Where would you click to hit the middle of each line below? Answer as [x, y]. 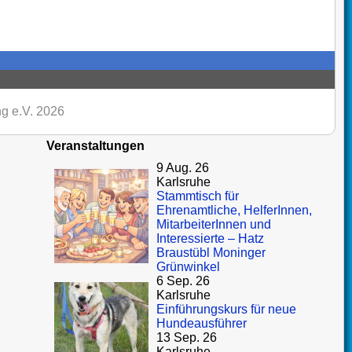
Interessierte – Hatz [211, 238]
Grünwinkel [189, 267]
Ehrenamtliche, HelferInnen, [235, 210]
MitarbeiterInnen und [214, 224]
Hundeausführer [202, 323]
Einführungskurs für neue [227, 309]
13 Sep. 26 [187, 337]
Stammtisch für [198, 196]
